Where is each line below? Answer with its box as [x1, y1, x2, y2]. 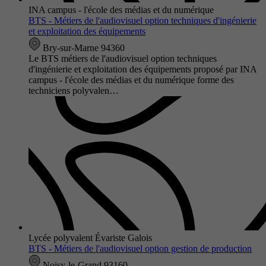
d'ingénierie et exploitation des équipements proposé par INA [28, 64, 256, 74]
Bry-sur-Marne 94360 [40, 42, 125, 53]
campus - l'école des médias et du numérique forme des [28, 74, 234, 85]
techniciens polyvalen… [28, 85, 119, 96]
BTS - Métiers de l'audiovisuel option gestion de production [28, 243, 252, 254]
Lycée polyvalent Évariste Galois [28, 232, 152, 243]
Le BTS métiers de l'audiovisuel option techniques [28, 53, 217, 64]
